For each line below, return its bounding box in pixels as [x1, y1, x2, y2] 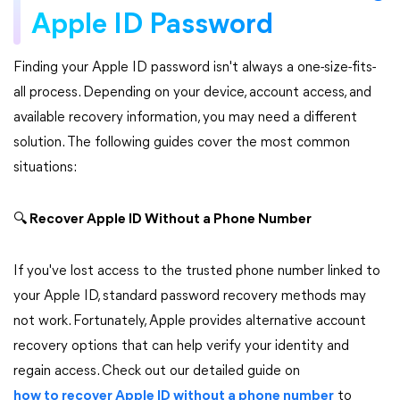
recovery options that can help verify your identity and [13, 339, 349, 354]
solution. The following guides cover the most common [13, 136, 350, 150]
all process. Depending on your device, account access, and [13, 86, 371, 100]
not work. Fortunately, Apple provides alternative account [13, 314, 366, 329]
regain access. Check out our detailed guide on [13, 364, 300, 379]
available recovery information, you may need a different [13, 111, 357, 125]
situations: [13, 161, 77, 175]
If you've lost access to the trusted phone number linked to [13, 264, 380, 279]
